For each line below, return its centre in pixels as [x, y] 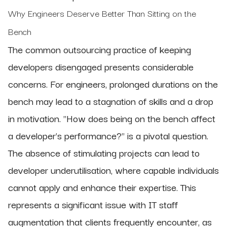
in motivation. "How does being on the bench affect [112, 118]
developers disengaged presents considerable [101, 67]
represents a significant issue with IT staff [93, 204]
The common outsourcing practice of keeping [100, 49]
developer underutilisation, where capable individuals [113, 170]
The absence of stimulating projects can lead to [104, 153]
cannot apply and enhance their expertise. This [102, 187]
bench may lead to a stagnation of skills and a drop [111, 101]
